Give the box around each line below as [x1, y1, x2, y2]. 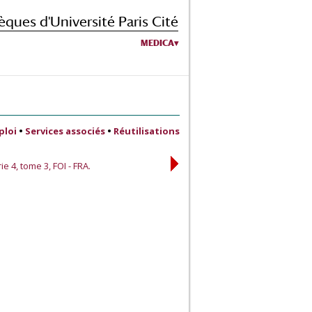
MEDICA [141, 38, 174, 48]
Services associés [25, 125, 105, 137]
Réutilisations [114, 125, 180, 137]
